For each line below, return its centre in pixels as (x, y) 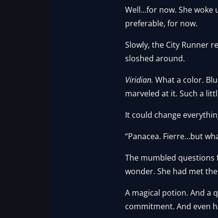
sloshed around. (155, 58)
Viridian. (139, 80)
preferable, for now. (162, 23)
